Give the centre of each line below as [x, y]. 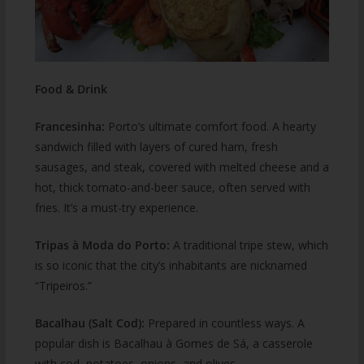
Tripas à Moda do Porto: [102, 245]
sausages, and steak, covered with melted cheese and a [182, 167]
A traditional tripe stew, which [249, 245]
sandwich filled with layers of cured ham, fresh [156, 146]
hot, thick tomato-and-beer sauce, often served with [172, 187]
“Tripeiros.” [63, 285]
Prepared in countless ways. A [224, 323]
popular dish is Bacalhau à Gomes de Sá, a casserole [173, 343]
